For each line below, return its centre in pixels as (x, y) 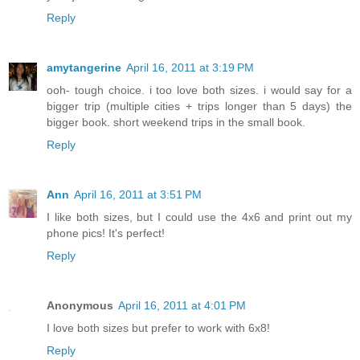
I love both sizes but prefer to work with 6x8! (158, 328)
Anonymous (80, 306)
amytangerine (84, 68)
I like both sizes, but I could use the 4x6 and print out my (199, 217)
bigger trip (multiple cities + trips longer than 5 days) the (199, 106)
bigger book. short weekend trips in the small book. (176, 123)
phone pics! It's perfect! (106, 233)
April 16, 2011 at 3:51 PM (138, 195)
